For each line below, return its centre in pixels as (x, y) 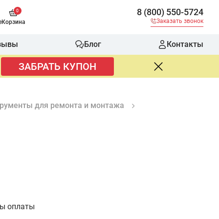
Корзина (13, 22)
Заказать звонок (180, 21)
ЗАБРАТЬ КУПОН (57, 66)
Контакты (185, 44)
